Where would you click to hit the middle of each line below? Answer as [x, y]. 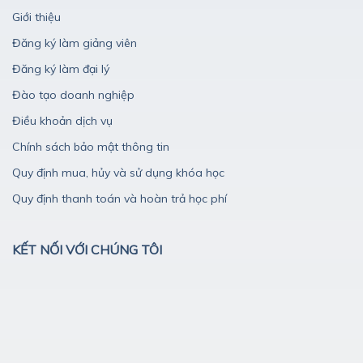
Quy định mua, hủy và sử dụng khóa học [118, 172]
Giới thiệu [36, 17]
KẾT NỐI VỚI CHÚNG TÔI [87, 249]
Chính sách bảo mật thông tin [91, 146]
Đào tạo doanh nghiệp [73, 94]
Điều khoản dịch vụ [62, 120]
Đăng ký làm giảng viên [75, 43]
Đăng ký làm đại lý [61, 68]
